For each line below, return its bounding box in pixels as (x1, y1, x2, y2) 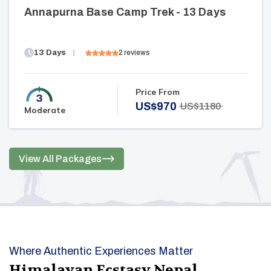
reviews (124, 48, 150, 57)
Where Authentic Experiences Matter (9, 244, 193, 257)
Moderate (24, 104, 65, 116)
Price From (135, 86, 180, 97)
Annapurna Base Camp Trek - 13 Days (24, 5, 226, 18)
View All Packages (19, 153, 102, 164)
